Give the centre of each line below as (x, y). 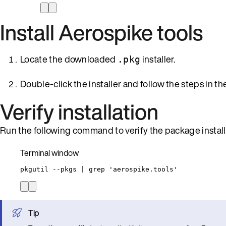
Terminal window (49, 153)
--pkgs (65, 169)
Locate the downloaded (69, 59)
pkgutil (34, 169)
